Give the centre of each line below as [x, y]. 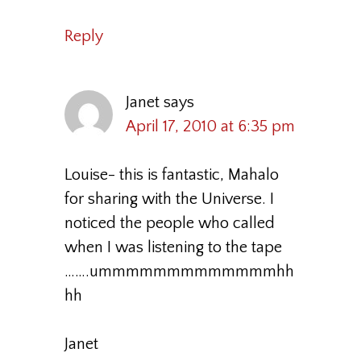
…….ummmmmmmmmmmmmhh [179, 272]
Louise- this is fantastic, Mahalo [172, 175]
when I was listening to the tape [173, 247]
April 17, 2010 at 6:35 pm [210, 127]
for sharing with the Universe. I [169, 199]
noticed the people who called [170, 223]
